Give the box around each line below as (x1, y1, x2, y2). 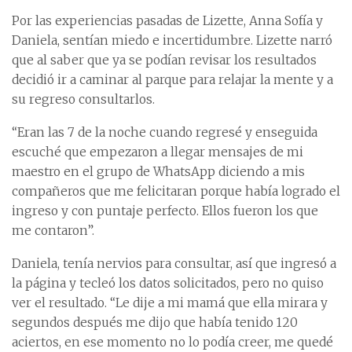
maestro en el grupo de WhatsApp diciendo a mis (12, 163, 305, 179)
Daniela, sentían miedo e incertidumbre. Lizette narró (12, 32, 332, 48)
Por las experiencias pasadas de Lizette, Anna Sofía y (12, 13, 323, 28)
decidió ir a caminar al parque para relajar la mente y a (12, 71, 333, 87)
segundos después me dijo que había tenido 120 (12, 314, 298, 330)
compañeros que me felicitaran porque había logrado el (12, 183, 340, 199)
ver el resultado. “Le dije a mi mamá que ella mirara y (12, 295, 328, 310)
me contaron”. (12, 222, 94, 238)
